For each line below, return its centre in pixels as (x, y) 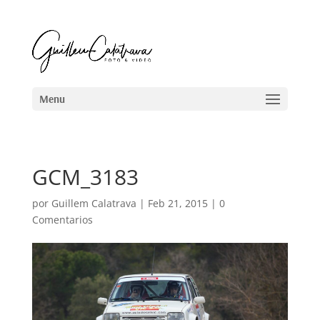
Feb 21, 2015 (177, 203)
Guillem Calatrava (94, 203)
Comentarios (62, 220)
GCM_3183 (85, 177)
